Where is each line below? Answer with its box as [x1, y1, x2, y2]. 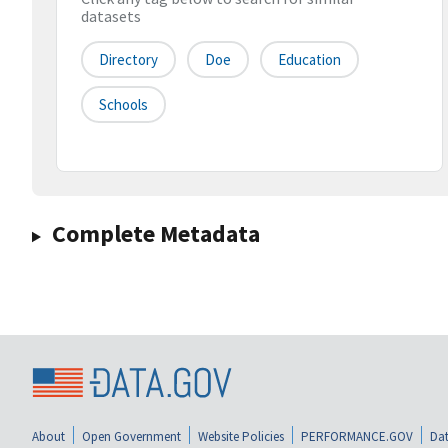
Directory [99, 50, 158, 70]
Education [278, 50, 341, 70]
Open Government [82, 427, 181, 445]
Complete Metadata [51, 218, 260, 250]
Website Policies [198, 427, 284, 445]
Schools [99, 95, 148, 115]
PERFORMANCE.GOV [301, 427, 413, 445]
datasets [81, 6, 141, 27]
